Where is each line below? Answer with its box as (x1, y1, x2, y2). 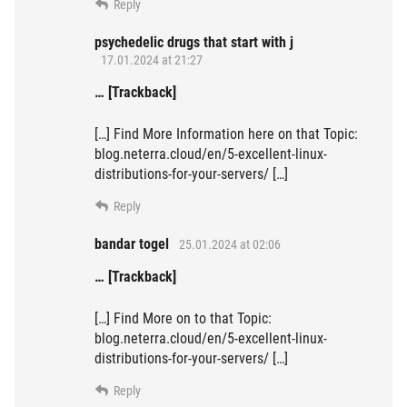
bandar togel (94, 235, 169, 253)
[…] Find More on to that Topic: (94, 310, 272, 328)
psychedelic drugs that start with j (94, 34, 293, 52)
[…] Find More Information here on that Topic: (94, 125, 358, 144)
